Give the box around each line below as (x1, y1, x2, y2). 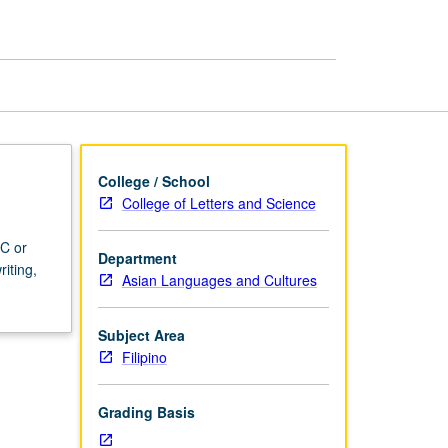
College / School (97, 170, 210, 191)
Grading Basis (97, 401, 195, 422)
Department (97, 247, 177, 268)
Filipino (121, 346, 167, 367)
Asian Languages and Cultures (121, 269, 317, 290)
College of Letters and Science (121, 192, 316, 213)
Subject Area (97, 324, 185, 345)
